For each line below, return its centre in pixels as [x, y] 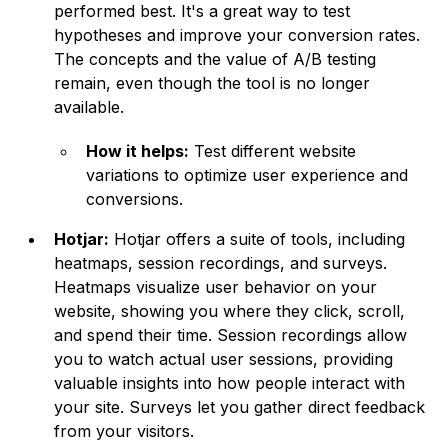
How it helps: [138, 151]
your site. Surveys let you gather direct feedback [240, 407]
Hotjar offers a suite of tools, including [257, 239]
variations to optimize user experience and [247, 175]
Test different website [273, 151]
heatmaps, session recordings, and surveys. [221, 263]
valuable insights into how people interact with [230, 383]
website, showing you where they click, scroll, [230, 311]
